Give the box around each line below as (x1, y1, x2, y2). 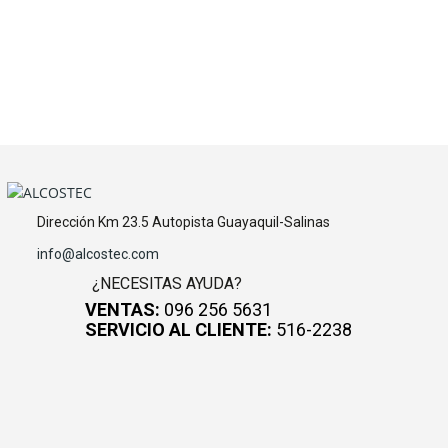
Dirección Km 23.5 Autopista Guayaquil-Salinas (37, 214, 330, 230)
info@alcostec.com (37, 246, 159, 262)
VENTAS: (85, 299, 160, 320)
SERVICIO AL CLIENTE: (85, 319, 272, 340)
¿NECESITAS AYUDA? (92, 274, 242, 293)
